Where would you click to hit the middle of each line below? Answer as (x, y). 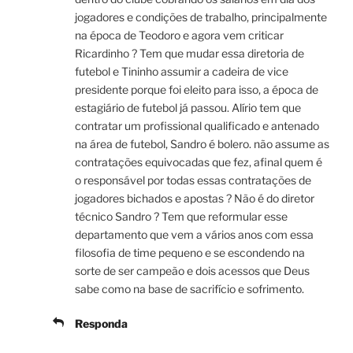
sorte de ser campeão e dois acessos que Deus (192, 271)
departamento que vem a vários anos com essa (194, 235)
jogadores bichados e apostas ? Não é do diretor (195, 199)
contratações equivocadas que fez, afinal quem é (199, 162)
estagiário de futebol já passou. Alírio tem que (188, 108)
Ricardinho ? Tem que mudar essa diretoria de (190, 54)
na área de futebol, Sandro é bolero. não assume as (202, 144)
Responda (101, 324)
